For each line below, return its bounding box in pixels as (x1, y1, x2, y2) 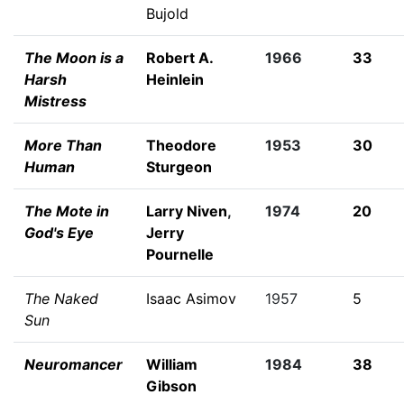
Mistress (24, 92, 87, 110)
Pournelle (146, 245, 214, 263)
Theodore (146, 136, 216, 154)
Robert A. (146, 49, 213, 67)
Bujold (146, 5, 188, 23)
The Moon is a (24, 49, 124, 67)
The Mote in (24, 202, 109, 220)
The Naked (24, 289, 98, 308)
